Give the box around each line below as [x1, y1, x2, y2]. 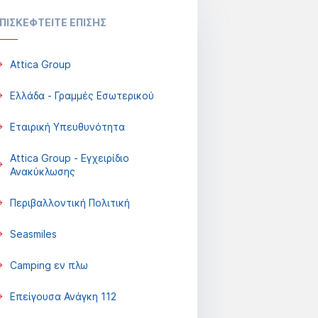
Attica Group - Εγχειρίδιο [9, 152, 129, 164]
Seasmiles [9, 228, 57, 240]
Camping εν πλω [9, 259, 88, 271]
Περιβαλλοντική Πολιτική [9, 197, 130, 209]
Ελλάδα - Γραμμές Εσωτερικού [9, 89, 154, 102]
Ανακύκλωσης [9, 165, 75, 177]
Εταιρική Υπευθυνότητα [9, 121, 125, 133]
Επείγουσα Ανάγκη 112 [9, 290, 116, 302]
